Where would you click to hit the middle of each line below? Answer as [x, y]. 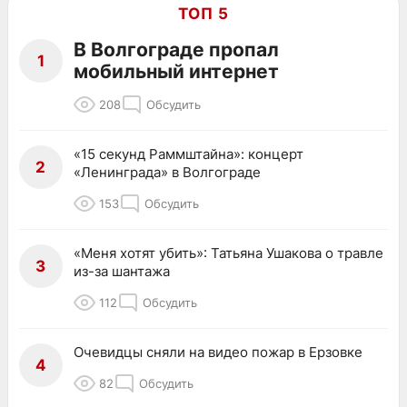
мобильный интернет [176, 71]
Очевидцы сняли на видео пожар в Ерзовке [218, 352]
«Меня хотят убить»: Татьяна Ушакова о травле [228, 253]
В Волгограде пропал [176, 49]
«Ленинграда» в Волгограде [167, 172]
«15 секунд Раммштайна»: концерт [189, 154]
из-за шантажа [122, 271]
